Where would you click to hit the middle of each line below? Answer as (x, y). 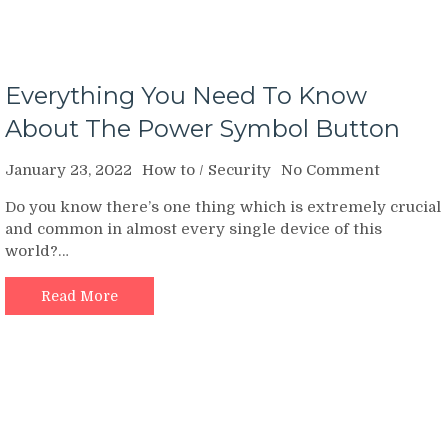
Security (239, 169)
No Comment (330, 169)
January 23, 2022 (68, 169)
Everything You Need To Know (186, 95)
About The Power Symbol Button (202, 128)
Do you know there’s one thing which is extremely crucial (223, 206)
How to (168, 169)
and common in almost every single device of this (193, 228)
